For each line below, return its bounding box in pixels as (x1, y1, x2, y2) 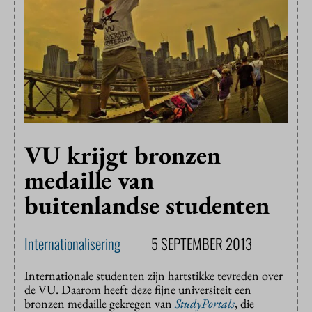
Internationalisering (24, 233, 120, 255)
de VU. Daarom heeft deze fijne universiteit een (24, 281, 251, 298)
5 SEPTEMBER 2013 (151, 233, 252, 255)
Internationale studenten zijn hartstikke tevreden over (24, 267, 283, 284)
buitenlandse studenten (24, 189, 270, 222)
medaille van (24, 164, 154, 197)
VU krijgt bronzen (24, 139, 221, 172)
